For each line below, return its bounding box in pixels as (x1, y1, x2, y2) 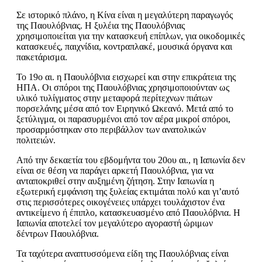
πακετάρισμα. (16, 52, 67, 63)
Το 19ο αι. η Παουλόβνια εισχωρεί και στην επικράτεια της (16, 72, 236, 82)
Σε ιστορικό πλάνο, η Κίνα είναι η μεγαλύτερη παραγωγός (16, 10, 233, 20)
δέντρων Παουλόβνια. (16, 229, 99, 239)
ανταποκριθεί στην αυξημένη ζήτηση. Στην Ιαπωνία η (16, 176, 214, 187)
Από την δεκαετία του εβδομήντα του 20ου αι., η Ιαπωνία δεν (16, 155, 245, 166)
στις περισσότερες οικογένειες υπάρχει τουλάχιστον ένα (16, 197, 225, 208)
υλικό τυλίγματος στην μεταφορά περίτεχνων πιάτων (16, 93, 212, 104)
